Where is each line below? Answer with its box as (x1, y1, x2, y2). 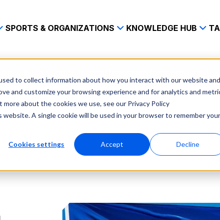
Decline (176, 139, 199, 148)
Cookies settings (8, 139, 65, 148)
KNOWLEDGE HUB (126, 23, 197, 33)
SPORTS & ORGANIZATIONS (5, 23, 114, 33)
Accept (101, 139, 124, 148)
